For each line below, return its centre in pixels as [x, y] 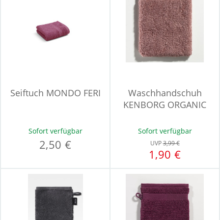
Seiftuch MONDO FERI [55, 93]
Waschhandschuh [165, 93]
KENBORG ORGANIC [165, 105]
